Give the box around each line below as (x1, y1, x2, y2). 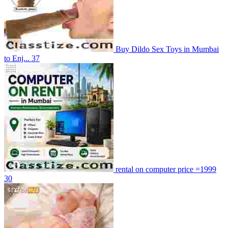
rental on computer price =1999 (116, 164, 216, 174)
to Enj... (4, 53, 30, 63)
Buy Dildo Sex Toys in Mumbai (116, 44, 219, 53)
